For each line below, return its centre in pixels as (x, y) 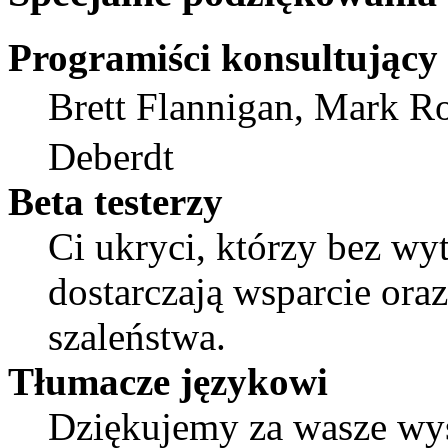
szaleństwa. (137, 336)
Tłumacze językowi (168, 381)
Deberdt (111, 156)
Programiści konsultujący (223, 57)
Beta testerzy (115, 201)
